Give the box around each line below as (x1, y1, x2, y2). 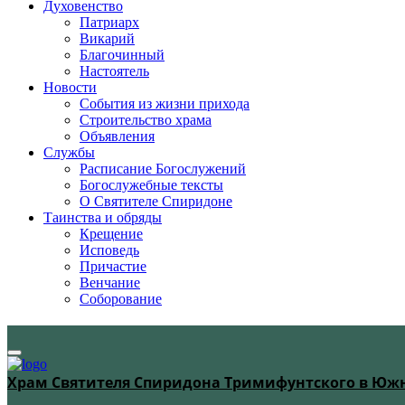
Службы (43, 145, 95, 160)
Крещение (80, 226, 143, 241)
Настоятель (80, 63, 149, 79)
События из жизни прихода (80, 96, 250, 111)
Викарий (80, 31, 135, 46)
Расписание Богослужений (80, 161, 246, 176)
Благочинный (80, 47, 165, 62)
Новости (43, 80, 97, 95)
